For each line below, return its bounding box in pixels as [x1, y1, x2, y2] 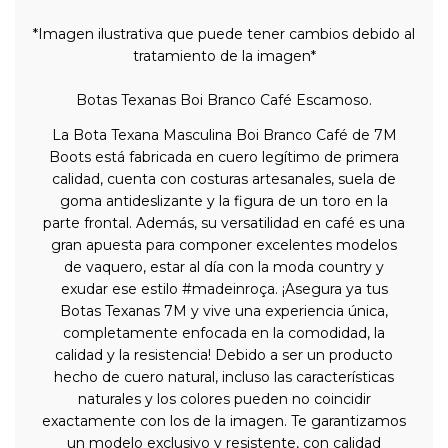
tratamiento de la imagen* [132, 46, 316, 65]
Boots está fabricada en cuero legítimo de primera [49, 148, 399, 167]
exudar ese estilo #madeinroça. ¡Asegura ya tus [60, 280, 388, 299]
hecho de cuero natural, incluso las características [54, 368, 394, 387]
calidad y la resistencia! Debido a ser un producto [55, 346, 393, 365]
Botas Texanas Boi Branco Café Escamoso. [76, 90, 372, 109]
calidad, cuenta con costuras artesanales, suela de [52, 170, 396, 189]
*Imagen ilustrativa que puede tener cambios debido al [33, 24, 415, 43]
